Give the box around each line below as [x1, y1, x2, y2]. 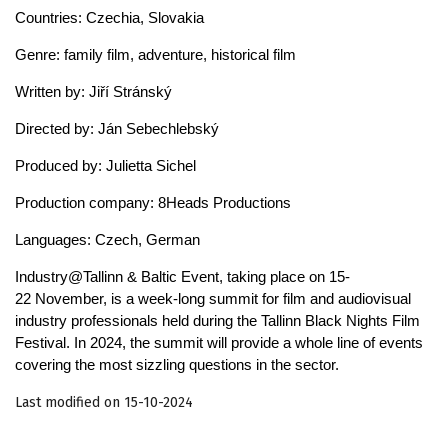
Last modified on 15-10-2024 [15, 393, 193, 411]
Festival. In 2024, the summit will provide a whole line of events [15, 333, 423, 351]
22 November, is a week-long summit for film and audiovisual [15, 289, 411, 307]
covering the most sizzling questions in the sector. [15, 355, 343, 373]
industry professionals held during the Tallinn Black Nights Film [15, 311, 420, 329]
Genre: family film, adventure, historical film [15, 45, 296, 63]
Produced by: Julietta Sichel [15, 156, 196, 174]
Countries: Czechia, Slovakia [15, 8, 204, 26]
